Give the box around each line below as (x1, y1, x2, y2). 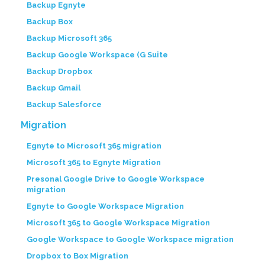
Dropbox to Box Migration (27, 251, 128, 261)
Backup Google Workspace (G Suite (27, 50, 168, 60)
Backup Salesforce (27, 100, 102, 109)
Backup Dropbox (27, 67, 92, 76)
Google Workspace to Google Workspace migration (27, 235, 234, 244)
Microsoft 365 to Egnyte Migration (27, 158, 161, 167)
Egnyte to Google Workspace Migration (27, 202, 184, 211)
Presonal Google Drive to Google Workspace (27, 174, 205, 184)
